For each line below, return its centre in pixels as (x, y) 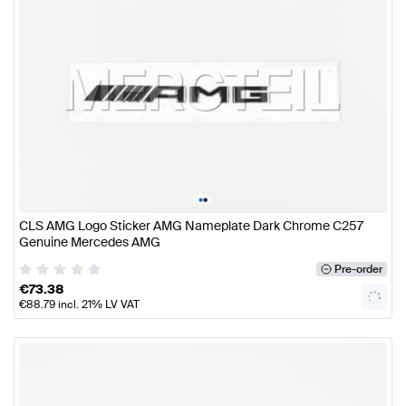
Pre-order (358, 269)
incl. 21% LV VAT (97, 304)
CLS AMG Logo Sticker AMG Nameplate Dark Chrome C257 (191, 225)
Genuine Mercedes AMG (90, 242)
